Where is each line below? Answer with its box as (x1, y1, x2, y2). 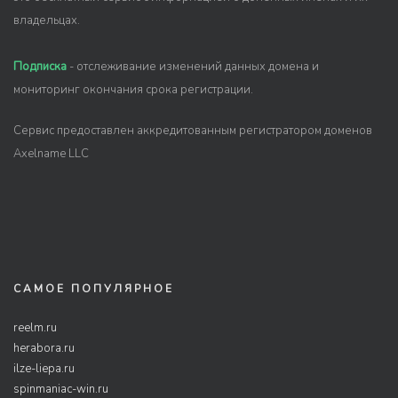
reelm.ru (13, 320, 57, 336)
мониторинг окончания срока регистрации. (13, 82, 253, 98)
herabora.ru (13, 340, 75, 356)
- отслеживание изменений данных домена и (67, 59, 319, 75)
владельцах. (13, 12, 80, 28)
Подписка (13, 59, 67, 75)
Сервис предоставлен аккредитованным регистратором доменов (13, 123, 372, 139)
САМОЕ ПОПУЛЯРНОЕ (13, 282, 174, 296)
